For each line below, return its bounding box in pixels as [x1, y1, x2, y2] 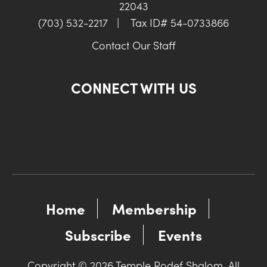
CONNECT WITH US [70, 77, 197, 98]
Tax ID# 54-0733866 [128, 15, 229, 30]
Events [158, 225, 202, 245]
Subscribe [65, 225, 131, 245]
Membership [112, 198, 197, 219]
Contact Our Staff [91, 38, 176, 53]
